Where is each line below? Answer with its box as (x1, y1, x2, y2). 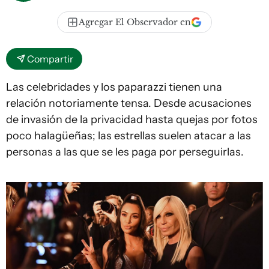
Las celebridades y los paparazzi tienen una (6, 80, 222, 94)
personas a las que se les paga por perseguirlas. (6, 145, 244, 159)
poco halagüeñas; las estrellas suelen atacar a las (6, 129, 251, 142)
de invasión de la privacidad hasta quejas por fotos (6, 113, 258, 126)
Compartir (27, 53, 73, 65)
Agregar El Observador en (79, 17, 191, 28)
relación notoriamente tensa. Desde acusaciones (6, 97, 252, 110)
